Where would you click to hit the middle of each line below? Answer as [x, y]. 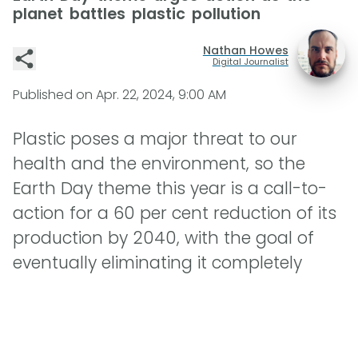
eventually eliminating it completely [157, 263]
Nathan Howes [245, 50]
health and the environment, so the [159, 164]
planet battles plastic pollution [137, 14]
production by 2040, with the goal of [163, 238]
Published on [54, 95]
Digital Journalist [250, 61]
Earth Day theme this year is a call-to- [170, 189]
